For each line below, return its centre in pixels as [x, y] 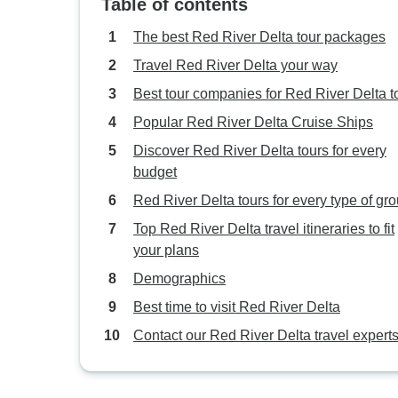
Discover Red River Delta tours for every [260, 151]
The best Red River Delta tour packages [259, 37]
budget [155, 172]
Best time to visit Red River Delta [237, 307]
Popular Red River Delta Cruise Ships [253, 122]
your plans [166, 250]
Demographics [179, 279]
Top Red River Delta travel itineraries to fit [264, 229]
